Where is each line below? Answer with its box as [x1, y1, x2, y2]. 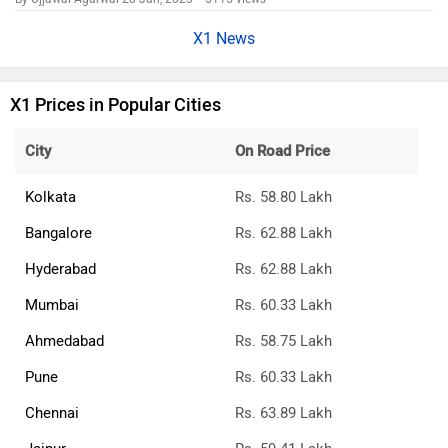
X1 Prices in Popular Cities [10, 94, 221, 117]
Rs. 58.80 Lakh [235, 188, 332, 207]
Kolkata [25, 188, 76, 207]
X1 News [193, 29, 255, 49]
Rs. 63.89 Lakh [235, 404, 332, 423]
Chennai [25, 404, 79, 423]
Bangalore [25, 224, 92, 243]
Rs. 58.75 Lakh [235, 332, 332, 351]
